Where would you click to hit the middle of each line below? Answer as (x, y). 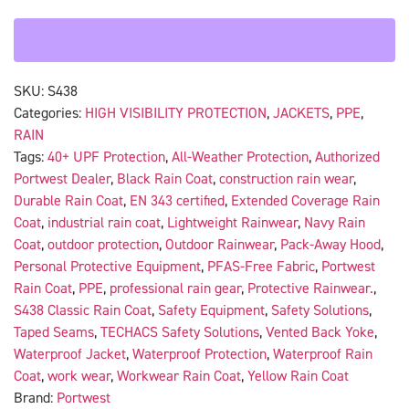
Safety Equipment (211, 311)
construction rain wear (286, 179)
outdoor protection (103, 245)
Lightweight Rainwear (232, 223)
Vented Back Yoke (320, 333)
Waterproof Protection (199, 355)
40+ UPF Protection (106, 157)
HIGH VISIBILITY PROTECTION (176, 114)
